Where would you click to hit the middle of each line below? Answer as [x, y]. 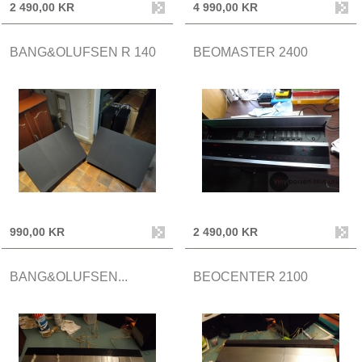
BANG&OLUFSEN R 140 [82, 52]
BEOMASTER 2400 [250, 52]
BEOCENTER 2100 [250, 276]
